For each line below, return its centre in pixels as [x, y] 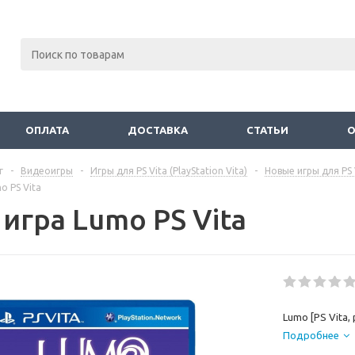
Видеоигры [47, 171]
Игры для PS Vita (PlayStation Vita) [169, 171]
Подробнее [311, 335]
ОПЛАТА [47, 130]
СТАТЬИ [267, 130]
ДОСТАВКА [158, 130]
